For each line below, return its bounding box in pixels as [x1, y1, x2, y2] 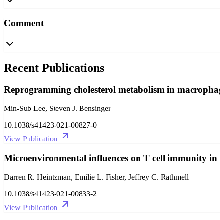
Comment [4, 18, 44, 28]
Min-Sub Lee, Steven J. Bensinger [4, 104, 110, 113]
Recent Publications [4, 61, 104, 74]
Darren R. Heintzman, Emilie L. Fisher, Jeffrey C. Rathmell [4, 172, 189, 181]
